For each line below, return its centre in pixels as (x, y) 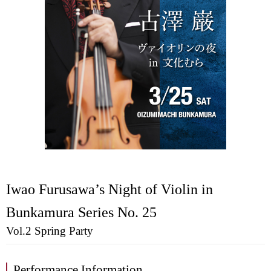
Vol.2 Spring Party (50, 230)
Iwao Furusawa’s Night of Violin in (109, 189)
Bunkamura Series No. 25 (81, 212)
